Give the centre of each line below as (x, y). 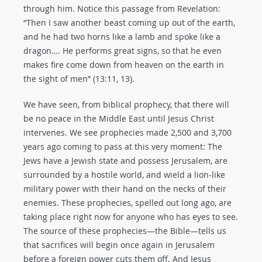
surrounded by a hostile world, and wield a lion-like (124, 175)
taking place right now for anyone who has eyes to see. (131, 217)
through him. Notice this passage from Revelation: (122, 8)
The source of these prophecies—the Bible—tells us (125, 231)
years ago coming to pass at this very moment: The (123, 146)
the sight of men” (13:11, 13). (79, 79)
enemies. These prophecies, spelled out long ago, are (127, 203)
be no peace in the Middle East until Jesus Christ (119, 118)
